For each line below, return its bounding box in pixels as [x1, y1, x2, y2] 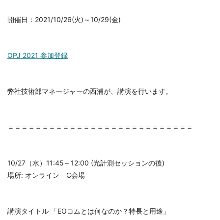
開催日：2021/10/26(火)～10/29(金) [7, 15, 121, 24]
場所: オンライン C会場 [7, 171, 85, 180]
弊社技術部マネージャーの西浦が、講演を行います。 [7, 87, 172, 96]
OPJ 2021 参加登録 [7, 51, 68, 60]
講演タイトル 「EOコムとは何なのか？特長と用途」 [7, 207, 170, 216]
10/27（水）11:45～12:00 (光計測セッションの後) [7, 159, 165, 167]
